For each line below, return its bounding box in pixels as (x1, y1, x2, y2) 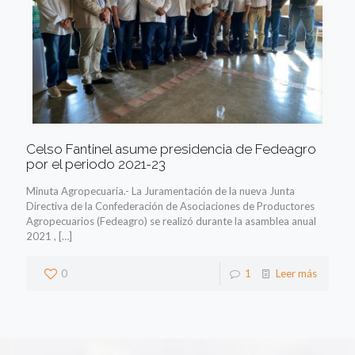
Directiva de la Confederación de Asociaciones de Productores (26, 199, 315, 212)
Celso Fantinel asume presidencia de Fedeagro (26, 140, 316, 157)
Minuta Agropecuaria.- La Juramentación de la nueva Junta (26, 184, 295, 197)
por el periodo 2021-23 (26, 155, 166, 172)
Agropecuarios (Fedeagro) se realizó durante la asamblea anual (26, 214, 316, 227)
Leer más (276, 266, 317, 280)
